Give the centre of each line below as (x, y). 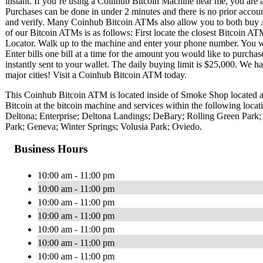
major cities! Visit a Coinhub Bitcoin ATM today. (96, 75)
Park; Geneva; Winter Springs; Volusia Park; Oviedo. (104, 126)
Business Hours (51, 149)
